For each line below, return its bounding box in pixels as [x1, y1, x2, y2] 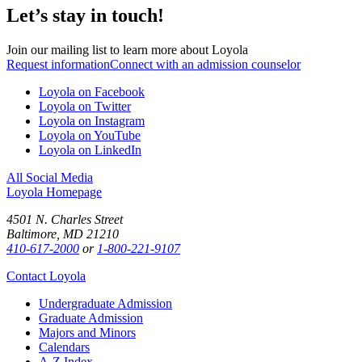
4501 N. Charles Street [6, 213, 123, 227]
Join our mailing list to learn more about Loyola [6, 43, 248, 57]
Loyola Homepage [6, 185, 102, 200]
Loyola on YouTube [39, 128, 141, 143]
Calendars [39, 340, 90, 355]
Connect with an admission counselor [110, 57, 301, 72]
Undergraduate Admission [39, 297, 172, 311]
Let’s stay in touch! [6, 5, 164, 27]
